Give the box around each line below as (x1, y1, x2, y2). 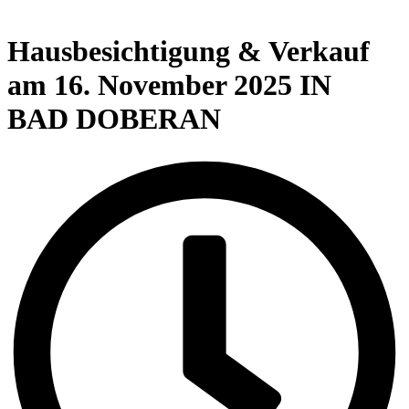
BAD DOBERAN (7, 101, 221, 135)
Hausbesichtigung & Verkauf (7, 34, 370, 68)
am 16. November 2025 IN (7, 68, 331, 101)
